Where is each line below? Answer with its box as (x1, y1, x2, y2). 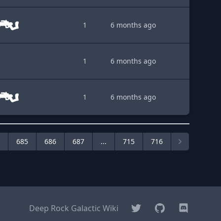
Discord (177, 202, 206, 213)
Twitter (130, 202, 156, 213)
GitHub (153, 202, 180, 213)
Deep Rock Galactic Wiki (29, 203, 118, 214)
